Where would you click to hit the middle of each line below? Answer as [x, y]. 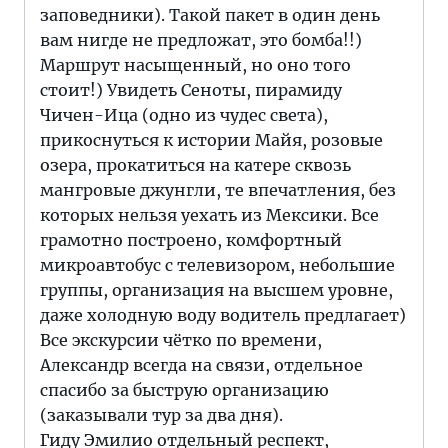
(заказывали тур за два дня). [161, 415]
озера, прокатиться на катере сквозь [195, 165]
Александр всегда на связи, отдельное [201, 365]
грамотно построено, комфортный [191, 240]
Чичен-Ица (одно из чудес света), [184, 115]
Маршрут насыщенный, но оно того [195, 65]
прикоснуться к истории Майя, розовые [211, 140]
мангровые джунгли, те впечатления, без [218, 190]
